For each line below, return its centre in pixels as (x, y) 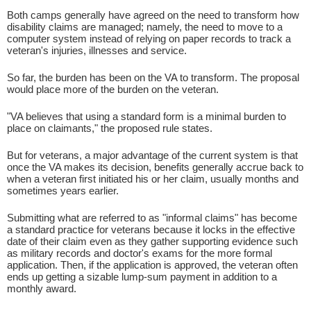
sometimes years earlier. (63, 190)
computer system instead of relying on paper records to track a (149, 38)
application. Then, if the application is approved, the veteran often (152, 264)
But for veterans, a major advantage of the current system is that (152, 155)
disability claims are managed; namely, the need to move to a (145, 26)
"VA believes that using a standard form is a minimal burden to (146, 116)
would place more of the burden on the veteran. (113, 89)
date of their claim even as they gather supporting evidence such (152, 241)
